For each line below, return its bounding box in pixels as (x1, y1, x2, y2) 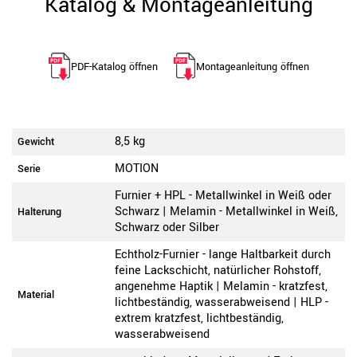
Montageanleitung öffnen (195, 59, 309, 74)
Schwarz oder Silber (115, 219, 219, 237)
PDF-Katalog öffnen (70, 59, 158, 74)
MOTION (115, 160, 159, 178)
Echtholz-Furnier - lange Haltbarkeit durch (115, 246, 331, 264)
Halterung (18, 205, 61, 220)
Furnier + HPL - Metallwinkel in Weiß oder (115, 187, 331, 205)
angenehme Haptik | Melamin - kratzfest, (115, 278, 328, 296)
